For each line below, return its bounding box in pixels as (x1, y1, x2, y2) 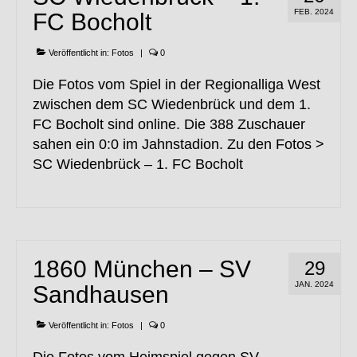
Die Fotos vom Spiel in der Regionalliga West (33, 76, 320, 93)
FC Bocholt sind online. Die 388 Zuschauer (33, 116, 305, 133)
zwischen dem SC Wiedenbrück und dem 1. (33, 96, 311, 113)
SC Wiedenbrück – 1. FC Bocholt (33, 156, 243, 173)
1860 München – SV (33, 256, 251, 283)
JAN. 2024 (295, 280, 334, 289)
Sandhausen (33, 281, 169, 308)
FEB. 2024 (294, 7, 334, 17)
